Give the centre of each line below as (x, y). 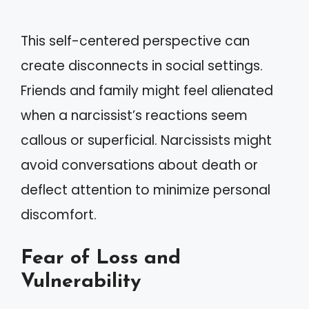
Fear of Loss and (101, 258)
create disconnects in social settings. (142, 66)
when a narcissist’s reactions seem (134, 115)
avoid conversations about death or (139, 165)
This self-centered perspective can (135, 41)
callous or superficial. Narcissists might (146, 140)
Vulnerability (81, 282)
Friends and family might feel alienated (147, 90)
